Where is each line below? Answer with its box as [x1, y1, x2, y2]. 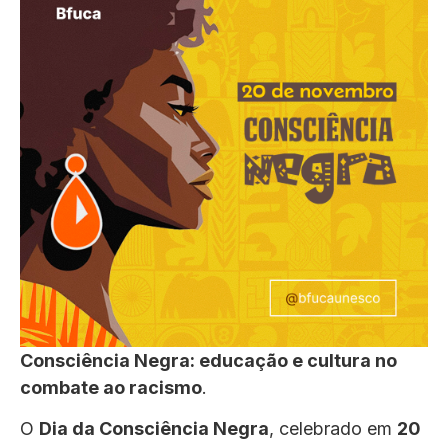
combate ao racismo [20, 377, 202, 398]
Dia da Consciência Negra [39, 418, 269, 440]
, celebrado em [269, 418, 397, 440]
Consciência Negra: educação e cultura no [20, 350, 397, 371]
